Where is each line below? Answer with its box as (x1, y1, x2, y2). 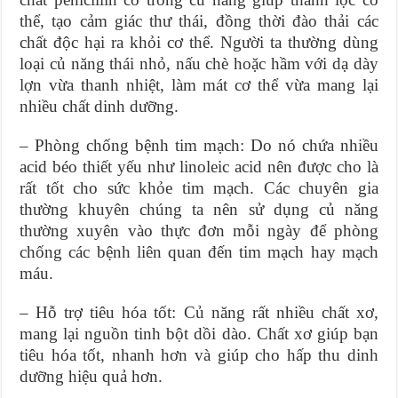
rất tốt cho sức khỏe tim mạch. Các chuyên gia (20, 179, 378, 198)
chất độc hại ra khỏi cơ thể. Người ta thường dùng (20, 33, 378, 52)
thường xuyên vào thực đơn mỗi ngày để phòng (20, 221, 378, 241)
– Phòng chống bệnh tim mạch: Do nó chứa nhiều (20, 136, 378, 155)
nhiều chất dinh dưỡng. (20, 97, 179, 116)
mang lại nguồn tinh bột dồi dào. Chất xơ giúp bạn (20, 324, 378, 344)
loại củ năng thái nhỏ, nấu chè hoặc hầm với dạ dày (20, 54, 378, 74)
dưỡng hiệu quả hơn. (20, 367, 163, 386)
